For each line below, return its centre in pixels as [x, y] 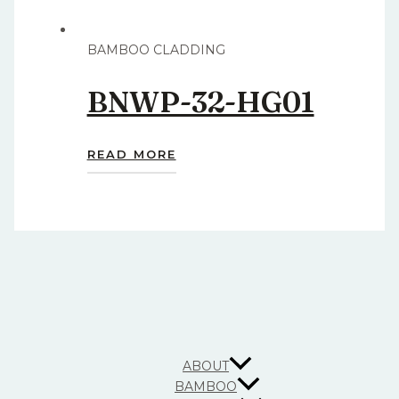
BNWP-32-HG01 [200, 102]
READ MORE [131, 154]
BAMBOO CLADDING [156, 49]
